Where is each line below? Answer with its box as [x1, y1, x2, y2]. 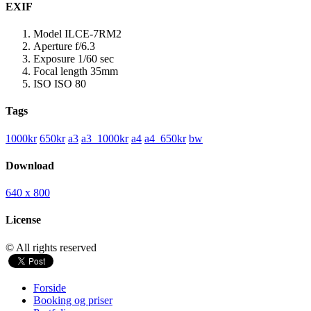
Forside [33, 281, 66, 294]
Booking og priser [33, 294, 112, 306]
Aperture [33, 40, 72, 52]
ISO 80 [54, 78, 86, 90]
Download [6, 159, 54, 171]
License [6, 214, 41, 226]
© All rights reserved [6, 241, 96, 253]
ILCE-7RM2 [65, 28, 121, 40]
